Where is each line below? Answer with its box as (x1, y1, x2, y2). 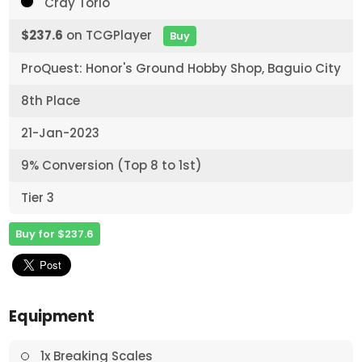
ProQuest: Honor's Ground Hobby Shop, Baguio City (21, 60, 342, 77)
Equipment (9, 305, 95, 327)
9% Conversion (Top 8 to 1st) (21, 157, 203, 174)
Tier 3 (21, 189, 55, 206)
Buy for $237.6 (15, 226, 95, 242)
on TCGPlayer (63, 27, 156, 44)
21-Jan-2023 (21, 124, 100, 141)
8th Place (21, 92, 81, 109)
